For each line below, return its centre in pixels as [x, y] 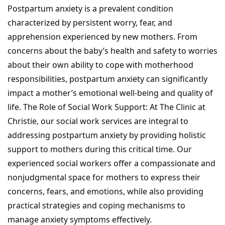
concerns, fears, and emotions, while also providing [105, 192]
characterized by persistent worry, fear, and [90, 23]
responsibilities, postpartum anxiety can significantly [107, 79]
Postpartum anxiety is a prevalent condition [90, 9]
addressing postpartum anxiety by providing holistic [107, 135]
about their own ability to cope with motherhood [100, 65]
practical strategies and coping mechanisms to [96, 206]
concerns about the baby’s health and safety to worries [113, 51]
